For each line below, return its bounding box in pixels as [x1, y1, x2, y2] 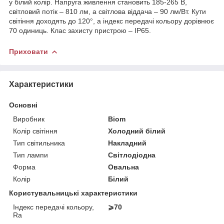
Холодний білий [108, 126, 166, 135]
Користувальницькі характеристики [9, 188, 137, 197]
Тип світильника [13, 138, 65, 147]
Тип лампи [13, 150, 48, 159]
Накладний [108, 138, 147, 147]
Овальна [108, 162, 139, 171]
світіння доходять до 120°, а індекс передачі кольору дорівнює [9, 16, 214, 25]
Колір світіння [13, 126, 57, 135]
